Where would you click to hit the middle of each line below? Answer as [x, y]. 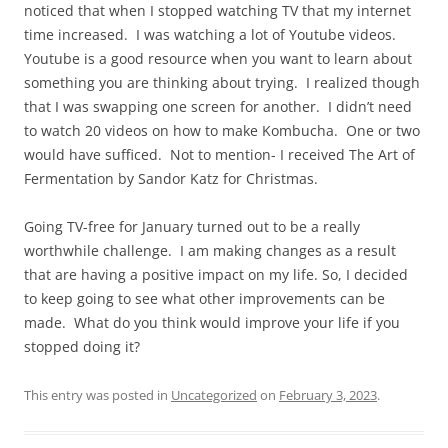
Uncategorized [214, 395]
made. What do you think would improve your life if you [212, 323]
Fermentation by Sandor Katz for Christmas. [171, 179]
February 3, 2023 [328, 395]
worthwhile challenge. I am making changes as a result [210, 251]
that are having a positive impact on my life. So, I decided [216, 275]
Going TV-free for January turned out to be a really [192, 227]
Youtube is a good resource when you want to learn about [218, 59]
